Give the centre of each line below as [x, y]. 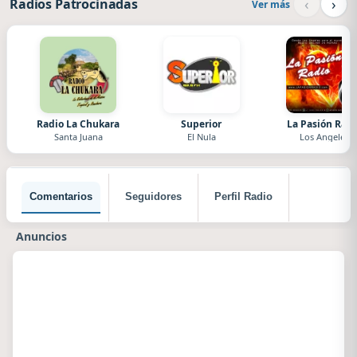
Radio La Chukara [78, 124]
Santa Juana [78, 137]
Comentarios [61, 196]
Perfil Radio [243, 196]
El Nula [201, 137]
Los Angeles [324, 137]
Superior [202, 124]
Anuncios [41, 236]
